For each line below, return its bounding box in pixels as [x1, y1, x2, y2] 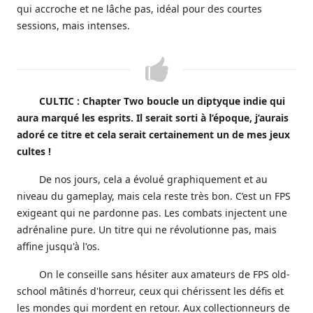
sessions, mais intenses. [17, 19, 130, 32]
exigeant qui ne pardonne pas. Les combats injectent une [17, 206, 287, 219]
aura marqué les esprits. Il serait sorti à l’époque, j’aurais [17, 111, 289, 124]
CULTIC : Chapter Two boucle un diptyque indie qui [39, 94, 285, 108]
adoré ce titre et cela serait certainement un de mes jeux [17, 128, 290, 141]
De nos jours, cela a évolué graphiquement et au [39, 173, 268, 186]
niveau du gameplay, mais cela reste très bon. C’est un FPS [17, 189, 291, 203]
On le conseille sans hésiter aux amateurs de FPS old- [39, 268, 290, 281]
